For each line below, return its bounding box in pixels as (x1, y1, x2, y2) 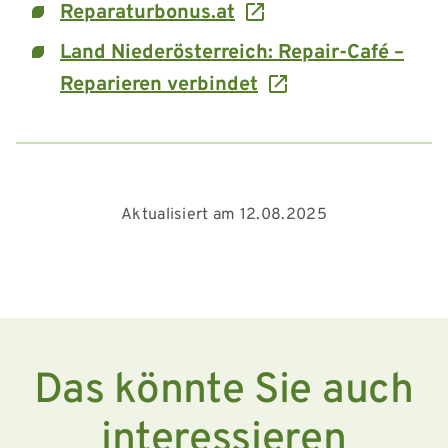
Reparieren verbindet (60, 71, 258, 98)
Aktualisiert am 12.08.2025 (121, 204, 327, 225)
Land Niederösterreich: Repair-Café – (60, 39, 404, 66)
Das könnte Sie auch (34, 364, 414, 418)
